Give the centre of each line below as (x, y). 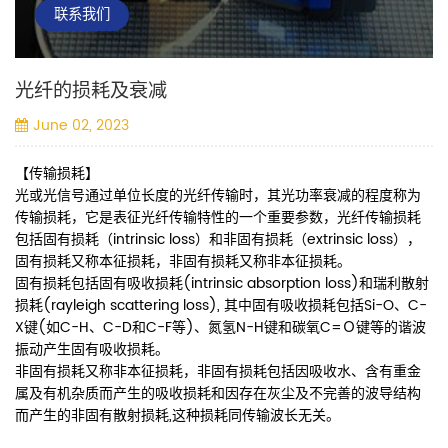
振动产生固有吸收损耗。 (92, 350)
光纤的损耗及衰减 (91, 92)
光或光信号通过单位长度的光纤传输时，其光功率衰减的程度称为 (218, 196)
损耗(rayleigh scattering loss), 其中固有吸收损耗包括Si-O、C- (221, 306)
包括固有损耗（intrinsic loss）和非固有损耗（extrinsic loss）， (218, 240)
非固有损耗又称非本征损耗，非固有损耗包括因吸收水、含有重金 (218, 372)
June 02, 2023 (80, 126)
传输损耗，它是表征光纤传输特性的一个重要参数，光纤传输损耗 (218, 218)
